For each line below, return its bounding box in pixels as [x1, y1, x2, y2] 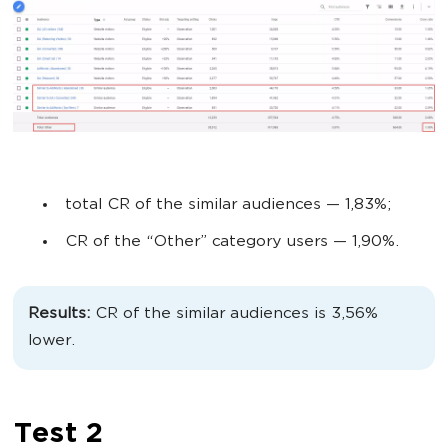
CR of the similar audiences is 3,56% [95, 306, 378, 324]
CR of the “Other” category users [65, 234, 328, 252]
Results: [28, 306, 95, 324]
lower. [28, 333, 75, 351]
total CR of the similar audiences [65, 197, 321, 215]
